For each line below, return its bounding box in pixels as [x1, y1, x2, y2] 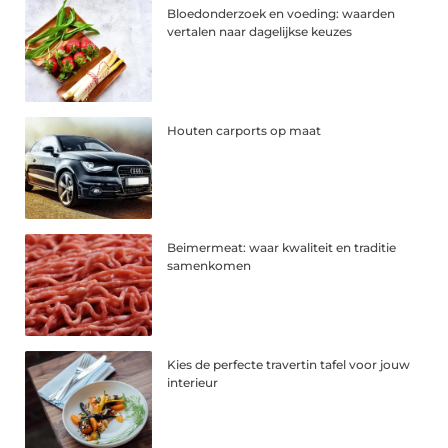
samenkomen [167, 257, 252, 273]
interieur [167, 374, 219, 390]
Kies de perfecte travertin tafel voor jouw [167, 356, 411, 372]
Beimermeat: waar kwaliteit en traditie [167, 239, 397, 255]
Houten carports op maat [167, 123, 322, 139]
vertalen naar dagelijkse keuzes [167, 24, 353, 40]
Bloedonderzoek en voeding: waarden [167, 6, 396, 22]
